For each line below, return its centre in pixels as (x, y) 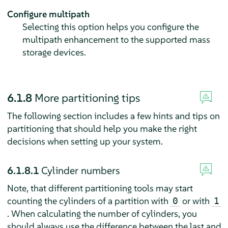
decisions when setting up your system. (85, 141)
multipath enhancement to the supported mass (116, 40)
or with (196, 201)
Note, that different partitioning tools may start (100, 188)
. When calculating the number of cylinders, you (102, 214)
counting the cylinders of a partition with (89, 201)
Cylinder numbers (80, 171)
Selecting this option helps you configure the (110, 27)
